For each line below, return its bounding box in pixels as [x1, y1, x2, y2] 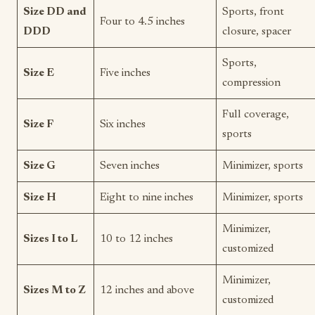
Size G [23, 160, 56, 172]
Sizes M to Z [23, 284, 86, 296]
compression [222, 77, 281, 89]
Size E [23, 67, 54, 79]
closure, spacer [222, 25, 291, 37]
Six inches [100, 118, 146, 130]
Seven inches [100, 160, 160, 172]
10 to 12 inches [100, 233, 173, 245]
